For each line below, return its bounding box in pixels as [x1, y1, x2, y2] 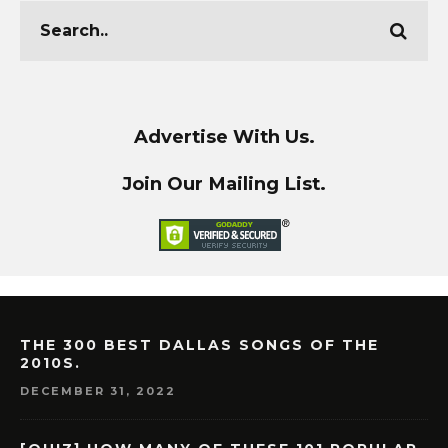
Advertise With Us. [133, 124, 315, 148]
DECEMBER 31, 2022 [20, 384, 176, 399]
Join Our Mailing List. [122, 171, 326, 195]
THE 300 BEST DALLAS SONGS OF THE [20, 336, 379, 355]
